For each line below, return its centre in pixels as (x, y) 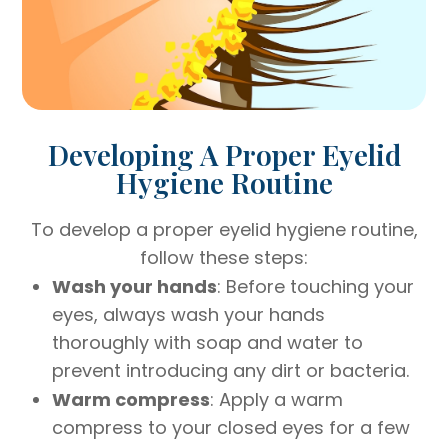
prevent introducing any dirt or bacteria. (231, 370)
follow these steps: (224, 257)
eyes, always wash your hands (189, 314)
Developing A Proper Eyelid (224, 153)
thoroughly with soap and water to (208, 342)
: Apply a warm (277, 399)
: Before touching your (316, 286)
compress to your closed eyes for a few (231, 427)
